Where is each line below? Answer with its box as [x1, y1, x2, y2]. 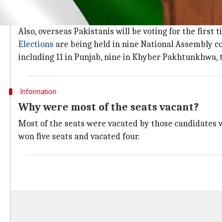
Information [20, 87, 56, 96]
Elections [18, 39, 54, 50]
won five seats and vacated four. [18, 131, 140, 142]
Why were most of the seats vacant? [18, 101, 199, 113]
